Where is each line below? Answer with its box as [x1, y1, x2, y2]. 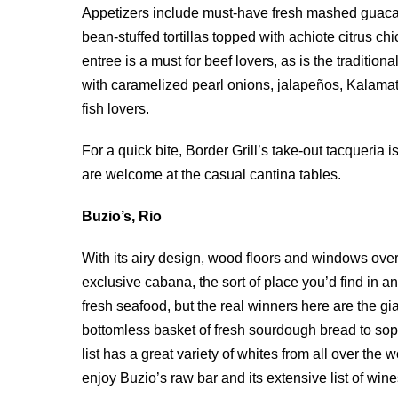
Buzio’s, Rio [82, 209, 162, 224]
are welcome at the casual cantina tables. [82, 167, 341, 182]
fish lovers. [82, 101, 149, 116]
